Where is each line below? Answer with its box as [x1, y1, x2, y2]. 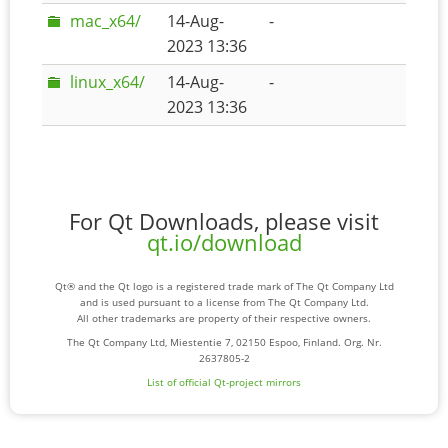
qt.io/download [146, 228, 302, 258]
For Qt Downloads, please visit [69, 207, 379, 237]
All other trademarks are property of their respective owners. [77, 311, 371, 326]
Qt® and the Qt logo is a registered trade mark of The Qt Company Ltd [54, 279, 394, 294]
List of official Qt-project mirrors [147, 375, 301, 390]
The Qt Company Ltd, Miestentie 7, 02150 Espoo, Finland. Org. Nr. [66, 335, 382, 350]
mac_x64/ [69, 10, 141, 32]
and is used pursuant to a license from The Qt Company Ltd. [79, 295, 369, 310]
